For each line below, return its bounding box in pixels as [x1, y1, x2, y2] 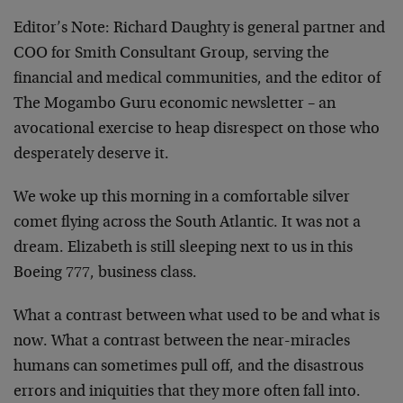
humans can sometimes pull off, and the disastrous [13, 359, 363, 375]
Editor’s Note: [13, 21, 110, 37]
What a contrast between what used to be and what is [13, 309, 380, 325]
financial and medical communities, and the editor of [13, 71, 381, 87]
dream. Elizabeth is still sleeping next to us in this [13, 240, 353, 256]
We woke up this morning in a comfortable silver [13, 190, 350, 206]
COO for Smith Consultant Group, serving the [13, 46, 329, 62]
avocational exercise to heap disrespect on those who [13, 121, 380, 138]
